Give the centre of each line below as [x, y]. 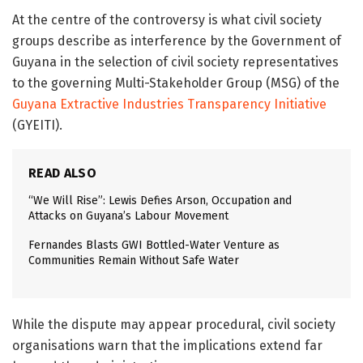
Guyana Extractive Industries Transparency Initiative [169, 104]
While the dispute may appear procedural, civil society [174, 324]
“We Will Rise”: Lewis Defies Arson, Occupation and [160, 200]
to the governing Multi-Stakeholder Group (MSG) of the [176, 83]
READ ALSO [62, 173]
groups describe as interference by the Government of [177, 41]
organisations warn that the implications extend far [167, 345]
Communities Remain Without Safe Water [134, 260]
